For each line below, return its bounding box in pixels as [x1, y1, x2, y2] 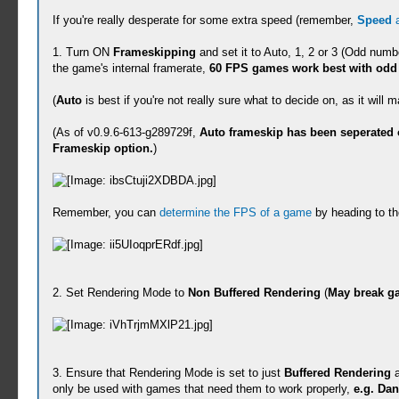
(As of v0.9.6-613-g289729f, [52, 126, 199, 139]
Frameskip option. [52, 142, 153, 155]
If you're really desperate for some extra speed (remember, [52, 13, 357, 27]
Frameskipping [112, 45, 196, 59]
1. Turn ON [52, 45, 113, 59]
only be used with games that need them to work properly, [52, 382, 354, 395]
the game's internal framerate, [52, 61, 209, 75]
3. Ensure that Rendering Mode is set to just [52, 366, 284, 379]
